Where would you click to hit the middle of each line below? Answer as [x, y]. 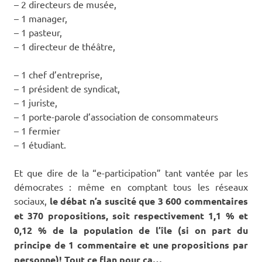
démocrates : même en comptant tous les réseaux [131, 186]
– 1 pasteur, [38, 32]
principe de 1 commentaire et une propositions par [131, 244]
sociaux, [30, 200]
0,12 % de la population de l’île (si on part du [131, 230]
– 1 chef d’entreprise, [58, 74]
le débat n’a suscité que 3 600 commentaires [147, 201]
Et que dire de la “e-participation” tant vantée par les [131, 172]
